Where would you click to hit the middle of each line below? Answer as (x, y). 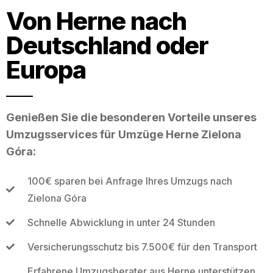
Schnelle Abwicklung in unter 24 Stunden (121, 222)
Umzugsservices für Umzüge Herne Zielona (124, 134)
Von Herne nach (96, 21)
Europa (46, 69)
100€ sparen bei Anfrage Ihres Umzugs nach (129, 181)
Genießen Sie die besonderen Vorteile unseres (131, 117)
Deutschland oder (107, 45)
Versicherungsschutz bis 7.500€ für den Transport (142, 246)
